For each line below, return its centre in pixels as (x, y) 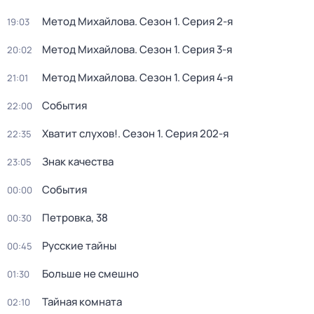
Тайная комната (82, 302)
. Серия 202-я (194, 134)
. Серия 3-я (205, 49)
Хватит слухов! (80, 134)
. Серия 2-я (205, 21)
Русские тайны (79, 246)
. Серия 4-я (205, 77)
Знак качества (78, 162)
